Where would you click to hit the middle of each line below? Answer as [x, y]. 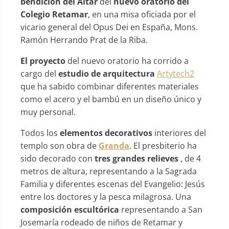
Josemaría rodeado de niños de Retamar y [101, 222]
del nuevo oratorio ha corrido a [128, 61]
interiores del [179, 133]
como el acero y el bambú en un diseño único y [111, 99]
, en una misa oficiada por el [142, 14]
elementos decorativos [106, 133]
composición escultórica [71, 209]
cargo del [39, 73]
